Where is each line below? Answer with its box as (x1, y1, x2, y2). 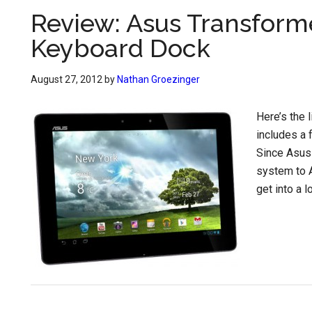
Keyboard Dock (31, 33, 210, 63)
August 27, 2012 (31, 74, 102, 85)
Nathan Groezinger (117, 74, 200, 85)
